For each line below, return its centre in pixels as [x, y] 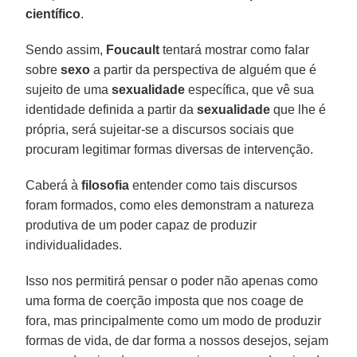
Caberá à [54, 185]
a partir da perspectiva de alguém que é [204, 69]
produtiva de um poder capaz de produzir [141, 225]
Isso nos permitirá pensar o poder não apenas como [172, 280]
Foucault [133, 49]
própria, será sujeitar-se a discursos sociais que [160, 129]
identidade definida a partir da [112, 109]
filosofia [106, 185]
